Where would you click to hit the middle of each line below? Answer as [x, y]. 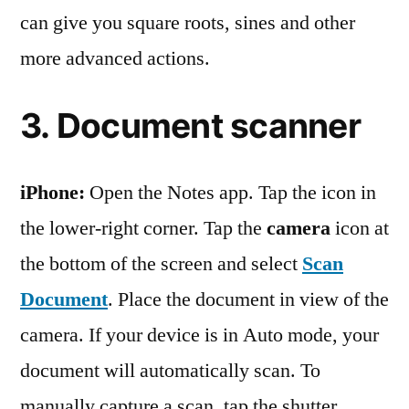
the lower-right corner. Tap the [143, 228]
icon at [360, 228]
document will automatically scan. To [170, 371]
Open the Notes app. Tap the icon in [231, 193]
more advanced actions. [115, 58]
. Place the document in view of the [248, 299]
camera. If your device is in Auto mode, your [199, 335]
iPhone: [52, 193]
